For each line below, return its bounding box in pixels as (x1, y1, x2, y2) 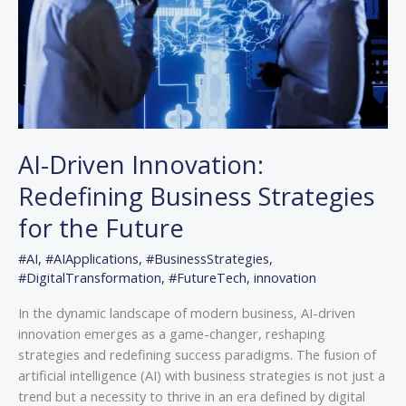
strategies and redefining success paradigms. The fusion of (18, 345, 376, 364)
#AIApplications (45, 248, 139, 267)
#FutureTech (169, 267, 246, 286)
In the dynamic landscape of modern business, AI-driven (18, 304, 355, 323)
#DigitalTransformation (18, 267, 161, 286)
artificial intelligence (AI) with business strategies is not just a (18, 366, 385, 385)
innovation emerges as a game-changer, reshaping (18, 324, 325, 343)
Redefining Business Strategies (18, 179, 375, 214)
